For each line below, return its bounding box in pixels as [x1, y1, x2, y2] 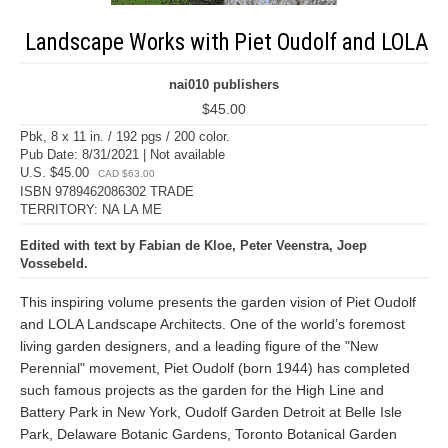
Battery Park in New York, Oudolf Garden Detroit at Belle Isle [20, 404, 402, 420]
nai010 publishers [169, 77, 279, 92]
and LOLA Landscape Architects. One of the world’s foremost [20, 316, 405, 332]
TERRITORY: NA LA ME [20, 202, 162, 217]
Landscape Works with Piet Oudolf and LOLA [25, 29, 429, 56]
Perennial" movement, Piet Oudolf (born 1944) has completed [20, 360, 410, 376]
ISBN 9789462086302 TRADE [20, 184, 194, 199]
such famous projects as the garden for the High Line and [20, 382, 384, 398]
